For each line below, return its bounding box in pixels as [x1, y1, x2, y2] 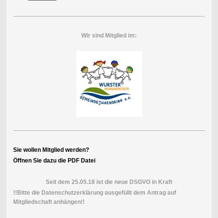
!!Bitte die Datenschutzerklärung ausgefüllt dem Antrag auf [13, 189, 176, 196]
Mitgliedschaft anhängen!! [13, 199, 85, 205]
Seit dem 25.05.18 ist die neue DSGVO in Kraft [46, 179, 172, 185]
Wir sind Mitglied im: [81, 32, 137, 39]
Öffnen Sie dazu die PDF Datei [13, 157, 95, 164]
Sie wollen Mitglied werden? [13, 146, 89, 153]
